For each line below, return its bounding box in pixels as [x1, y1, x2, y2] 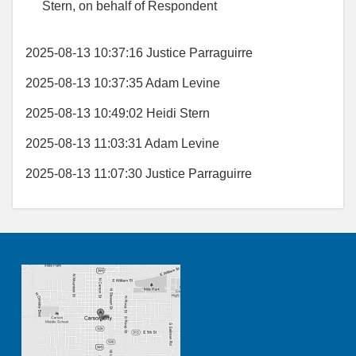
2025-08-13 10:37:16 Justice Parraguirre [25, 46, 253, 60]
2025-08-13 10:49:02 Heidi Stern [25, 106, 210, 121]
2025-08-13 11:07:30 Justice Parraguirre [25, 167, 252, 181]
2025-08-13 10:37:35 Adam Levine [25, 76, 220, 91]
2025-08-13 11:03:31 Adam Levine [25, 137, 219, 151]
